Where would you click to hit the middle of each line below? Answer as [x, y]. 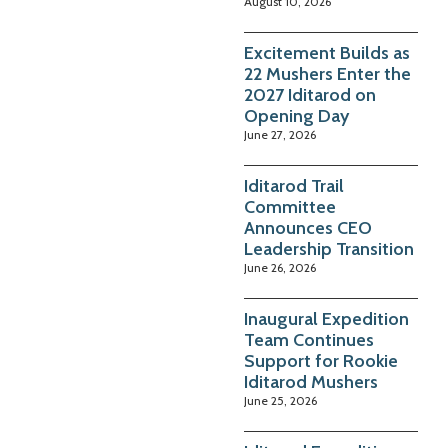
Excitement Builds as [327, 52]
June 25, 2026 [280, 400]
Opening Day [296, 115]
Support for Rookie [321, 360]
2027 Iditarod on [310, 94]
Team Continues [309, 339]
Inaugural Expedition [326, 318]
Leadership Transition [329, 248]
